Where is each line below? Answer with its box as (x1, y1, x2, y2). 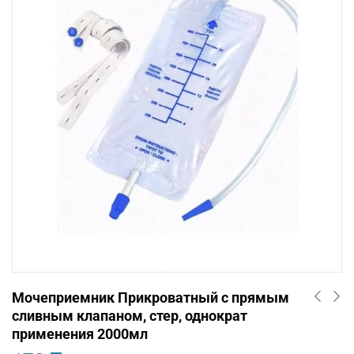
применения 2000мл (12, 326, 148, 342)
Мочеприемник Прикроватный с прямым (12, 289, 289, 306)
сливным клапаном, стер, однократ (12, 307, 247, 324)
